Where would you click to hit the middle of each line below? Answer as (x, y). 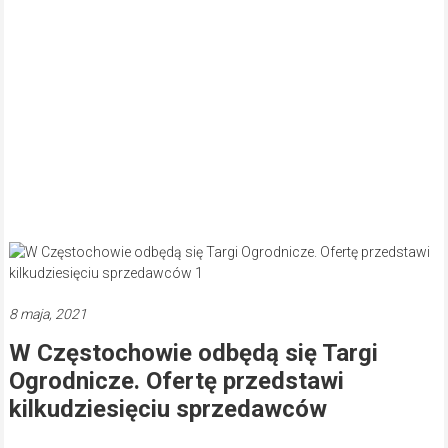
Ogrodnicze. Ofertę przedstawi (176, 381)
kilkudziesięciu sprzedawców (167, 409)
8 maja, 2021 (47, 314)
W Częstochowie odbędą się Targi (193, 353)
